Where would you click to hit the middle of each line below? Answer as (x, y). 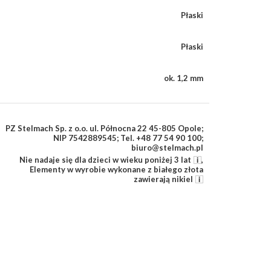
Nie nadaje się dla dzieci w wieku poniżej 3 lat (105, 159)
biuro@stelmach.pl (167, 147)
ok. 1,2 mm (184, 78)
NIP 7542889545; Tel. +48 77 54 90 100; (128, 138)
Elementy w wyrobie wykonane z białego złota (116, 169)
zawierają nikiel (163, 179)
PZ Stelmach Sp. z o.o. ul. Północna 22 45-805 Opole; (104, 128)
